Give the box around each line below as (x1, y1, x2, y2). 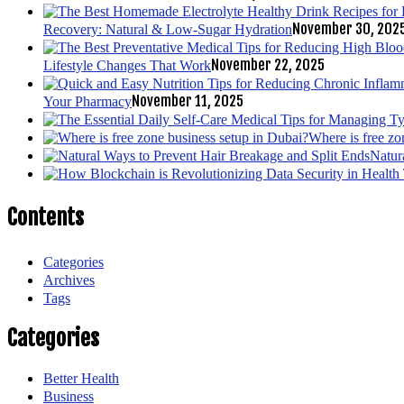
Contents (7, 203, 84, 231)
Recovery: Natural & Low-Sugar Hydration (43, 21, 292, 37)
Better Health (43, 371, 119, 387)
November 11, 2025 (132, 91, 243, 110)
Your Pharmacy (43, 93, 132, 109)
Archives (43, 271, 95, 288)
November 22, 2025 (211, 55, 325, 74)
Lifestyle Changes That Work (43, 57, 211, 73)
